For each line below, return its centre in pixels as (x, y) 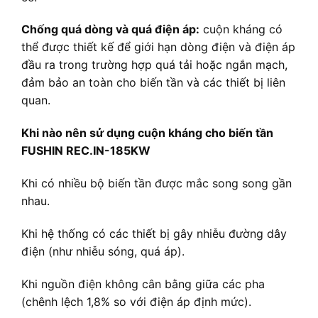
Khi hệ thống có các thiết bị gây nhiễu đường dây (154, 233)
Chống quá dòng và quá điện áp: (110, 29)
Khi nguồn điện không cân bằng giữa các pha (143, 284)
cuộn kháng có (241, 29)
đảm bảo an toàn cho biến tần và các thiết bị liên (153, 83)
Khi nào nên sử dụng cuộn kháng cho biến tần (147, 133)
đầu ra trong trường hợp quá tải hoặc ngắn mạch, (154, 65)
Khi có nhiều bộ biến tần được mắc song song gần (157, 183)
